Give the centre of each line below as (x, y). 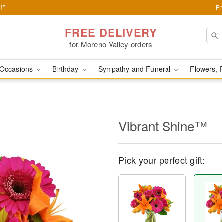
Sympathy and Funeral (135, 69)
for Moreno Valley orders (111, 44)
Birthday (66, 69)
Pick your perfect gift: (162, 160)
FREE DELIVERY (111, 32)
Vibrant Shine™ (163, 126)
